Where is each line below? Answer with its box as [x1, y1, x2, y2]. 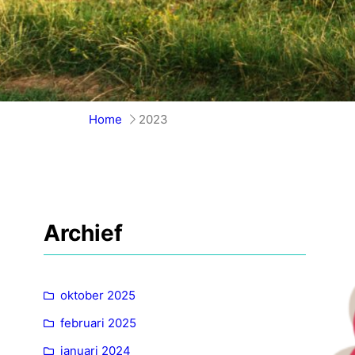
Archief [44, 219, 123, 246]
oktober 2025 [60, 287, 136, 303]
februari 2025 [60, 315, 136, 330]
